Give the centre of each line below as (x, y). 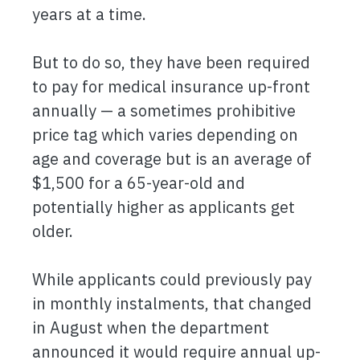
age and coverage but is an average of (172, 159)
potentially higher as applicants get (164, 207)
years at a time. (89, 14)
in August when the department (151, 327)
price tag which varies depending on (165, 135)
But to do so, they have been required (171, 62)
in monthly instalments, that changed (172, 303)
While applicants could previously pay (172, 279)
